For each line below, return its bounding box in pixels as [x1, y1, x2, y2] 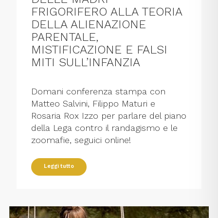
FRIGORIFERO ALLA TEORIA [31, 5, 182, 19]
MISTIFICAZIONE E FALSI [31, 43, 168, 57]
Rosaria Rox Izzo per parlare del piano [31, 110, 187, 121]
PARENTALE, [31, 30, 99, 44]
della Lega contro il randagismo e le [31, 123, 178, 133]
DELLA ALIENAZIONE [31, 18, 146, 32]
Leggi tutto [44, 163, 74, 170]
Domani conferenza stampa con [31, 86, 166, 97]
